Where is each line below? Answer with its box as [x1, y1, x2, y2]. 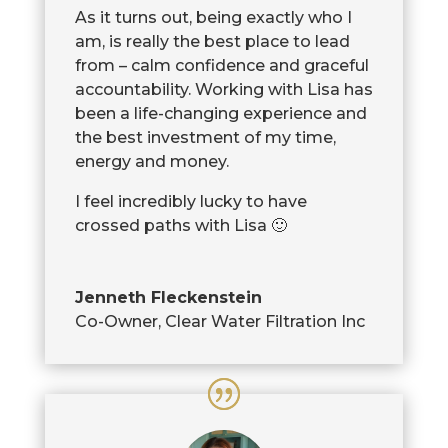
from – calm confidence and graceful [74, 55, 369, 75]
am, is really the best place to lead [74, 31, 350, 51]
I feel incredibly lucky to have [74, 191, 307, 211]
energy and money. [74, 151, 229, 171]
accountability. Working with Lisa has [74, 79, 373, 99]
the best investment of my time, [74, 127, 336, 147]
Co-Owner [74, 311, 158, 331]
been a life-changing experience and [74, 103, 367, 123]
